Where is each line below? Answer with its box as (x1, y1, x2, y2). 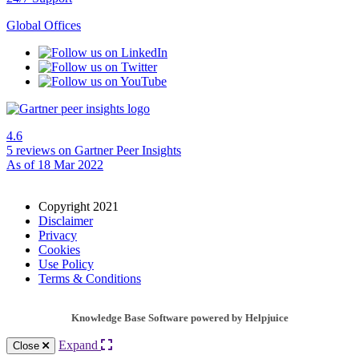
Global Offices (6, 18, 81, 33)
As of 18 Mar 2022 (6, 158, 103, 172)
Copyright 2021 (38, 200, 119, 214)
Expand (58, 338, 101, 353)
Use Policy (38, 257, 94, 272)
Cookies (38, 243, 80, 257)
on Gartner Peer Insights (55, 143, 181, 158)
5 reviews (6, 143, 55, 158)
